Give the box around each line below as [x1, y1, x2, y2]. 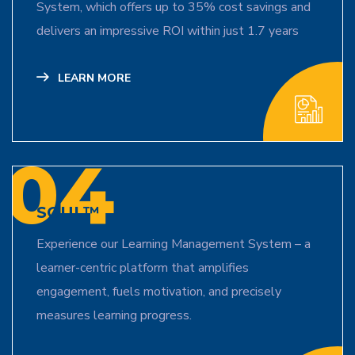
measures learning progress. [36, 306, 192, 324]
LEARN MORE [55, 70, 131, 86]
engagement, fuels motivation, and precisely [36, 282, 281, 300]
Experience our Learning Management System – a [36, 235, 311, 253]
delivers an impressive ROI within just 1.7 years [36, 21, 299, 40]
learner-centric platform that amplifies [36, 258, 249, 277]
